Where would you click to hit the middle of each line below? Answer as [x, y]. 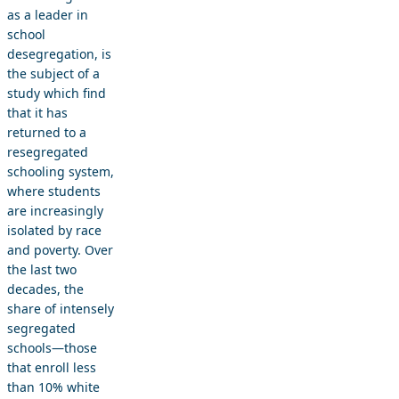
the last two [42, 270]
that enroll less [52, 368]
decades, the [45, 289]
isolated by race [54, 231]
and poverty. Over [60, 250]
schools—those [52, 348]
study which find [57, 94]
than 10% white [53, 387]
